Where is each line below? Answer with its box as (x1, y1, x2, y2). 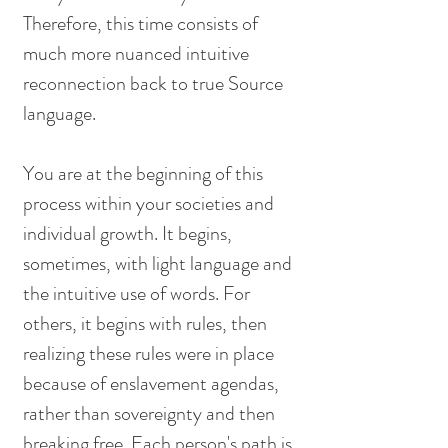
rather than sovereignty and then (23, 399, 279, 429)
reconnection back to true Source (23, 69, 287, 99)
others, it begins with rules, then (23, 309, 271, 339)
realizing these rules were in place (23, 339, 278, 369)
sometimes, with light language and (23, 249, 296, 279)
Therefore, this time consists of (23, 9, 262, 39)
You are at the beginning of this (23, 159, 267, 189)
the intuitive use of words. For (23, 279, 254, 309)
